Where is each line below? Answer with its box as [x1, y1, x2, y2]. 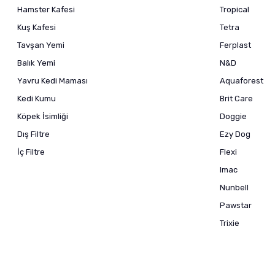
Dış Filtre [17, 130, 50, 139]
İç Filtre [17, 147, 45, 157]
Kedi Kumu [17, 94, 56, 103]
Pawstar [220, 201, 252, 210]
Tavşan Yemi [17, 41, 64, 50]
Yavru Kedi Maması [17, 76, 88, 85]
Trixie [220, 219, 239, 228]
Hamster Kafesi [17, 5, 75, 14]
